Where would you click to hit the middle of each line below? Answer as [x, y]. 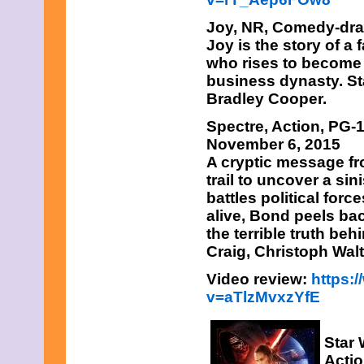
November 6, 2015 [273, 144]
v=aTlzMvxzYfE [263, 297]
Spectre [235, 126]
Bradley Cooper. [266, 99]
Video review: [259, 279]
